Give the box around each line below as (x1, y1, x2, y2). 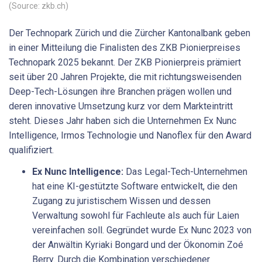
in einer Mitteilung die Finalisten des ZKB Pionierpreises (9, 42, 240, 53)
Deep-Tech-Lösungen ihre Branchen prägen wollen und (9, 85, 232, 97)
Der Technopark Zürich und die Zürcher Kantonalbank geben (9, 27, 250, 39)
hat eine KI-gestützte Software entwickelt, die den (32, 181, 237, 192)
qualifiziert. (9, 144, 54, 156)
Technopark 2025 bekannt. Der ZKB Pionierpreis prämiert (9, 56, 241, 68)
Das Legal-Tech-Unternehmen (123, 166, 247, 178)
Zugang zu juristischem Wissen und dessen (32, 195, 211, 207)
